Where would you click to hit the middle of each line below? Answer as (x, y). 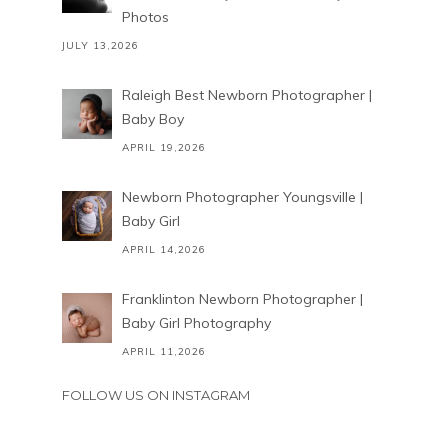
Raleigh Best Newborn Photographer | (246, 95)
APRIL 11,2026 (163, 352)
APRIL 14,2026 (163, 250)
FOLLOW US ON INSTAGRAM (155, 395)
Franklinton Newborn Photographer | (242, 299)
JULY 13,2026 (100, 46)
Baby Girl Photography (196, 323)
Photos (145, 17)
